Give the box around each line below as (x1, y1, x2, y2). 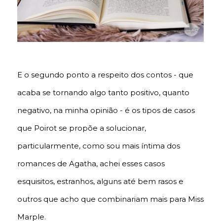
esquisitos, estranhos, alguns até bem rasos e (17, 176, 184, 186)
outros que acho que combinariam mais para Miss (17, 194, 204, 204)
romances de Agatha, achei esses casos (17, 158, 165, 168)
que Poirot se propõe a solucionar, (17, 123, 146, 133)
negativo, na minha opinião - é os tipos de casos (17, 105, 195, 115)
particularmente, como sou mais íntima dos (17, 141, 180, 150)
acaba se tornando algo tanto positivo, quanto (17, 87, 189, 97)
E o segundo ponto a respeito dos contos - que (17, 70, 193, 79)
